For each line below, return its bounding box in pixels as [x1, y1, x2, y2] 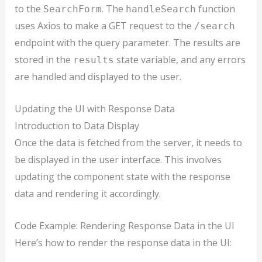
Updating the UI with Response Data [14, 102, 175, 116]
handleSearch [125, 4, 196, 15]
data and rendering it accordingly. [14, 187, 161, 201]
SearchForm [43, 4, 102, 15]
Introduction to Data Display [14, 119, 139, 133]
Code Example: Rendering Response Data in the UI [14, 219, 235, 232]
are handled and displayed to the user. [14, 70, 181, 84]
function [195, 2, 235, 16]
